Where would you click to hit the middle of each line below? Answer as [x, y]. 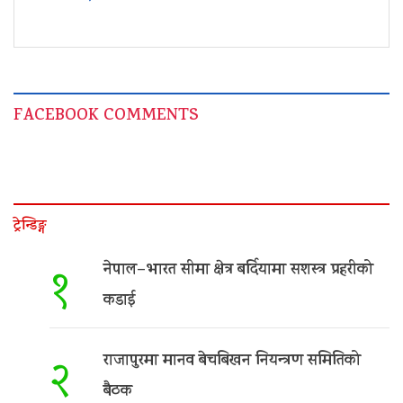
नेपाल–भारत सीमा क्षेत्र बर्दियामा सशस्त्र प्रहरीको [238, 271]
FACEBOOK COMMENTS [106, 117]
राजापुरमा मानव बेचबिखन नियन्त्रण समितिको [232, 362]
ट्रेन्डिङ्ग [30, 228]
